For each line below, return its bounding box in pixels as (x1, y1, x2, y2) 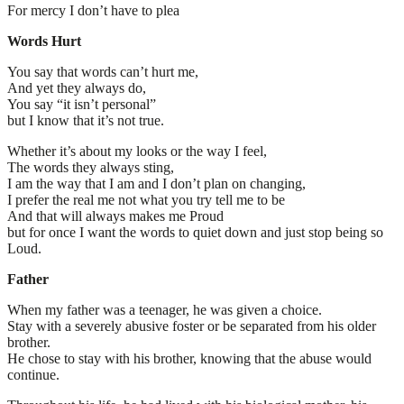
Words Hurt (7, 32, 81, 49)
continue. (7, 366, 60, 382)
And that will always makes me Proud (7, 207, 224, 224)
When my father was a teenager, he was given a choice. (7, 301, 322, 317)
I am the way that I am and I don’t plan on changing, (7, 175, 306, 191)
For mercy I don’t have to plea (7, 2, 179, 18)
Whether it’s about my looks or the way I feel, (7, 142, 267, 159)
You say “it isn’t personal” (7, 96, 156, 112)
